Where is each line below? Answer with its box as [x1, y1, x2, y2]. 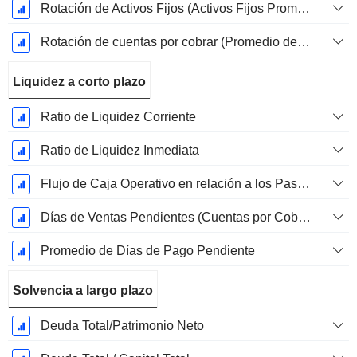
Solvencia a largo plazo [13, 284, 153, 298]
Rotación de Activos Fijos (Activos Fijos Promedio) [296, 2, 310, 16]
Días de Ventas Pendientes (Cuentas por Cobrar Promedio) [297, 210, 311, 225]
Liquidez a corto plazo [13, 75, 146, 89]
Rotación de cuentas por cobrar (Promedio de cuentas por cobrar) [296, 35, 310, 49]
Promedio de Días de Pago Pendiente [40, 244, 255, 258]
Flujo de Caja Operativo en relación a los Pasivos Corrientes [296, 177, 310, 191]
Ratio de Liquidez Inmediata [40, 143, 199, 158]
